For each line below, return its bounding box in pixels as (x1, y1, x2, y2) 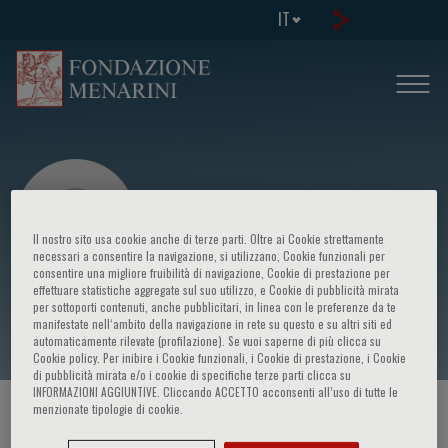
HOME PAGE (16, 404, 85, 428)
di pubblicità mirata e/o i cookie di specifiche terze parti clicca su (33, 365, 352, 383)
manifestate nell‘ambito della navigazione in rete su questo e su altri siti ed (33, 314, 393, 332)
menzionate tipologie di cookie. (33, 399, 184, 417)
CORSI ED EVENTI (127, 404, 229, 428)
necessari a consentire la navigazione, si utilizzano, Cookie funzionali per (33, 246, 386, 264)
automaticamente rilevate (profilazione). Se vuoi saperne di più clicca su (33, 331, 382, 349)
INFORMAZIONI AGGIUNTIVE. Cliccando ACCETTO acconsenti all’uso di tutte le (33, 382, 399, 400)
